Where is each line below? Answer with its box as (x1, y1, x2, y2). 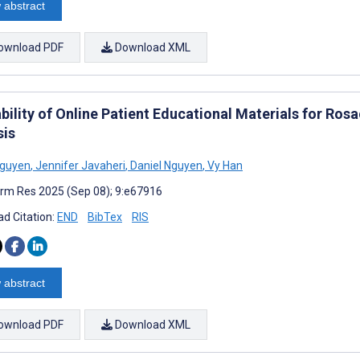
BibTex (88, 210, 122, 223)
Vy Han (205, 158, 243, 172)
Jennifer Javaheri (33, 158, 125, 172)
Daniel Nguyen (128, 158, 202, 172)
